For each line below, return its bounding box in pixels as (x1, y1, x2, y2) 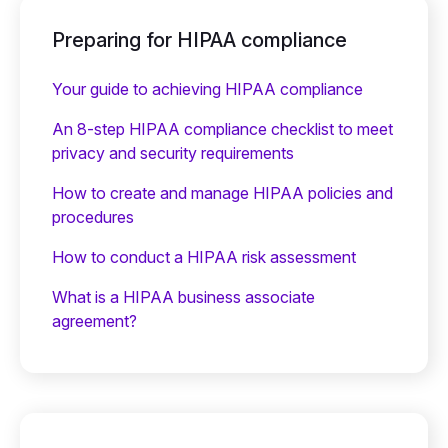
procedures (52, 206, 134, 227)
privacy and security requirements (52, 142, 294, 163)
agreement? (52, 310, 137, 331)
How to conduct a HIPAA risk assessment (52, 246, 356, 267)
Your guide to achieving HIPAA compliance (52, 78, 363, 99)
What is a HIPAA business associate (52, 286, 315, 307)
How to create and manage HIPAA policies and (52, 182, 393, 203)
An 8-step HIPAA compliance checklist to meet (52, 118, 393, 139)
